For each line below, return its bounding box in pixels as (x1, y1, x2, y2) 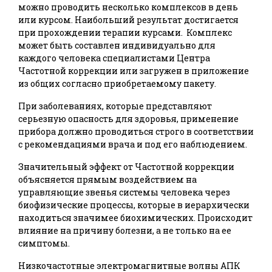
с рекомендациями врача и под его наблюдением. (18, 138, 247, 151)
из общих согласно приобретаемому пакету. (18, 78, 216, 90)
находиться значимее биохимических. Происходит (18, 212, 253, 224)
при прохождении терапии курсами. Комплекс (18, 27, 232, 39)
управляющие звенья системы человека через (18, 186, 230, 199)
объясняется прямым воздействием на (18, 174, 197, 186)
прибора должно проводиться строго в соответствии (18, 126, 254, 138)
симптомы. (18, 237, 70, 250)
